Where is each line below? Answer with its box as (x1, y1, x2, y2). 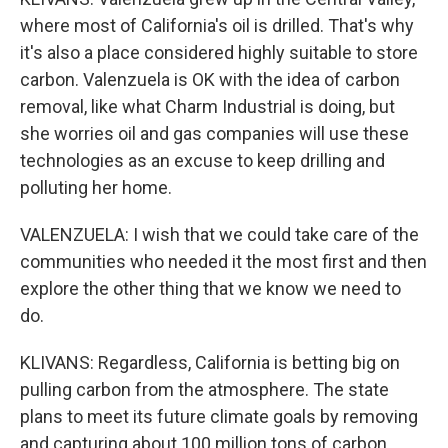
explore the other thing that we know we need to (20, 278, 401, 299)
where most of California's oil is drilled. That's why (20, 15, 414, 36)
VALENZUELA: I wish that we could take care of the (20, 224, 419, 245)
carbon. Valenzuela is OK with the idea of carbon (20, 69, 400, 90)
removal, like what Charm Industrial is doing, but (20, 96, 395, 117)
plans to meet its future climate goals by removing (20, 406, 418, 427)
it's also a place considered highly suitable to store (20, 42, 418, 63)
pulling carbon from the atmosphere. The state (20, 379, 389, 400)
